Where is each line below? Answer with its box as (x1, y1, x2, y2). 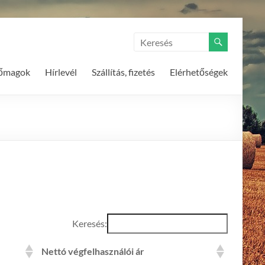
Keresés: (72, 218, 107, 229)
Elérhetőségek (170, 66, 228, 77)
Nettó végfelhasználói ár (41, 245, 144, 257)
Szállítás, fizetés (92, 66, 155, 77)
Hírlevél (45, 66, 77, 77)
